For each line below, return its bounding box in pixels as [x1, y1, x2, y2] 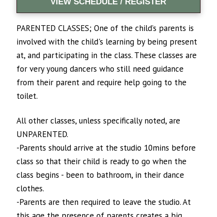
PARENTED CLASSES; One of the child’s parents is [16, 23, 194, 34]
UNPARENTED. [16, 128, 68, 139]
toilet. [16, 91, 38, 102]
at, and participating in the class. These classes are [16, 50, 197, 61]
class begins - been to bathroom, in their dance [16, 169, 184, 180]
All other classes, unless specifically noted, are [16, 115, 180, 126]
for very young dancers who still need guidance [16, 63, 184, 75]
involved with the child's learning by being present [16, 36, 197, 47]
